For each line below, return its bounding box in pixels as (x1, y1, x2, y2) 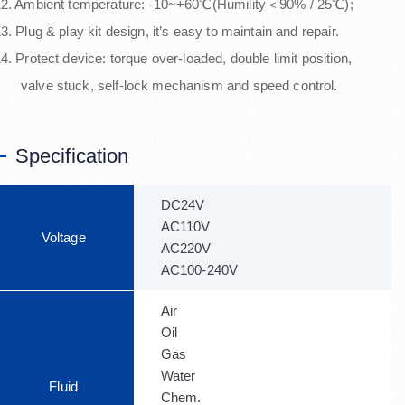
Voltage (41, 230, 86, 245)
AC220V (160, 240, 239, 256)
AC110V (160, 219, 238, 234)
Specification (14, 145, 129, 167)
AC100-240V (160, 262, 239, 278)
